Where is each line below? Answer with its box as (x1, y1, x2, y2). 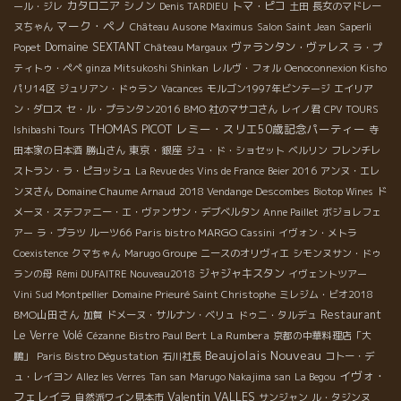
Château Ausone (130, 20, 207, 35)
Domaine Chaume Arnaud (56, 184, 175, 200)
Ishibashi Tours (13, 123, 85, 138)
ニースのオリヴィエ (200, 246, 289, 261)
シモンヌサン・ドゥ (293, 246, 381, 261)
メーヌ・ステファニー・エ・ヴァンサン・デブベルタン (13, 205, 260, 220)
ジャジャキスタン (199, 266, 285, 282)
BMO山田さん (13, 307, 80, 323)
